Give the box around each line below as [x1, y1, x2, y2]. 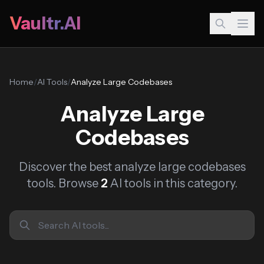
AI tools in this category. [107, 176, 237, 190]
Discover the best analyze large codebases [18, 160, 246, 174]
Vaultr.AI [9, 12, 81, 34]
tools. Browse [27, 176, 101, 190]
